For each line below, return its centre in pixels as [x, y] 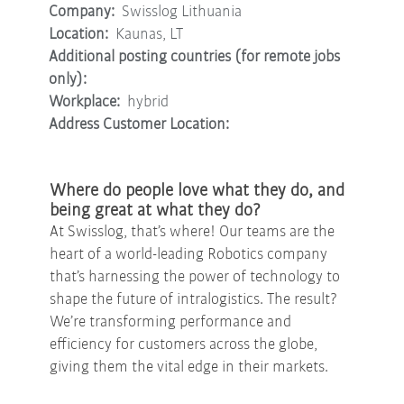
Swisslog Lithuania [182, 12]
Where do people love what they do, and [197, 191]
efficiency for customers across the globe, [184, 344]
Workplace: [88, 102]
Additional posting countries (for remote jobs [194, 57]
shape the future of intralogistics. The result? [194, 299]
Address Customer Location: [141, 124]
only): [69, 79]
